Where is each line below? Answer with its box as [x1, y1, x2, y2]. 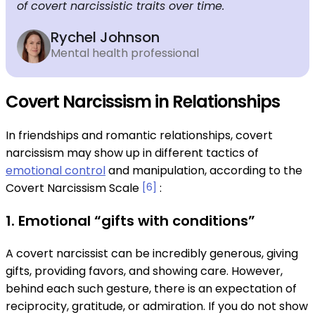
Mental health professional [51, 44, 199, 61]
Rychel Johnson [51, 27, 160, 47]
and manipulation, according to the [105, 162, 302, 179]
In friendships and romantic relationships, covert [6, 127, 273, 143]
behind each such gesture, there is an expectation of [6, 280, 297, 297]
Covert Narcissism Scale [6, 179, 142, 196]
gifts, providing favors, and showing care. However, [6, 262, 283, 279]
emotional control [6, 162, 105, 179]
